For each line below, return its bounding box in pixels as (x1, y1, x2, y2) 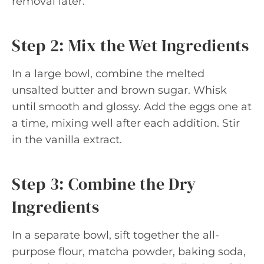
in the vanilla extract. (12, 133, 122, 146)
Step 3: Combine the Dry (12, 173, 197, 195)
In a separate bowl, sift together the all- (12, 229, 219, 242)
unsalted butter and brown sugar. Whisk (12, 84, 227, 97)
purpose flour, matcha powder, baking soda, (12, 245, 246, 258)
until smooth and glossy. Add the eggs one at (12, 100, 252, 113)
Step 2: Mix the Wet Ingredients (12, 34, 249, 57)
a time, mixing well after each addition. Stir (12, 117, 240, 130)
